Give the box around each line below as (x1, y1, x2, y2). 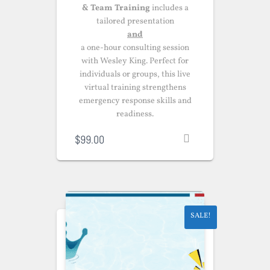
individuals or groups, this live (80, 69, 190, 80)
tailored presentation (96, 16, 174, 27)
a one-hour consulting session (81, 42, 189, 54)
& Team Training (81, 2, 150, 14)
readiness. (116, 108, 154, 120)
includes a (149, 2, 189, 14)
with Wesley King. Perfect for (81, 55, 189, 67)
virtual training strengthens (84, 82, 186, 93)
